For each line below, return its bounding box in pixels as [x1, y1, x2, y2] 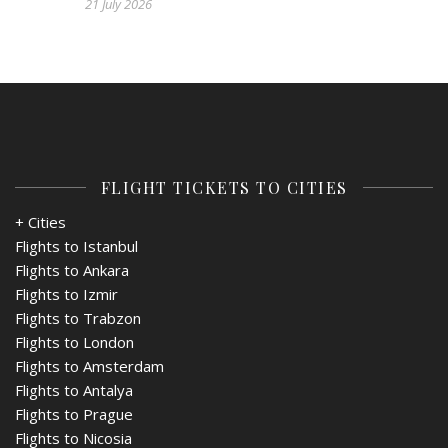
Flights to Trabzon [15, 307, 141, 328]
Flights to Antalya [15, 379, 133, 400]
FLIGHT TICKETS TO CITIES [100, 176, 348, 198]
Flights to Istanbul [15, 235, 138, 256]
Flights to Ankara [15, 259, 129, 280]
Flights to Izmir [15, 283, 118, 304]
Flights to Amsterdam [15, 355, 164, 376]
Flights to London [15, 331, 134, 352]
